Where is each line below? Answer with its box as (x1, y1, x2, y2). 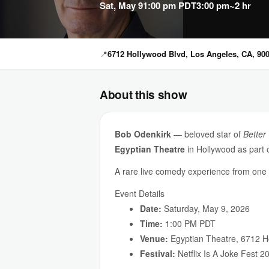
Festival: (140, 247, 175, 259)
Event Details (115, 187, 165, 199)
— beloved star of (171, 128, 243, 140)
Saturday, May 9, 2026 (162, 202, 250, 214)
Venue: (140, 232, 168, 244)
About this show (100, 86, 187, 103)
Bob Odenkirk (115, 128, 171, 140)
